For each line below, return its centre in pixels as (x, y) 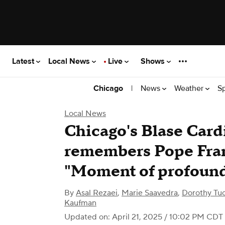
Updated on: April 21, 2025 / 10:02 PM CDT (144, 217)
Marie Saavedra (150, 193)
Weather (190, 88)
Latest (24, 61)
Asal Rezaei (97, 193)
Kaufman (80, 203)
